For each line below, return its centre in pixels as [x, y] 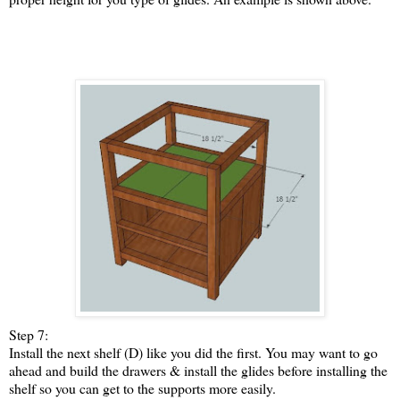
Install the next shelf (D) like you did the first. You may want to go [193, 353]
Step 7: [29, 335]
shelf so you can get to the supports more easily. [142, 388]
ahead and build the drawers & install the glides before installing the [198, 371]
